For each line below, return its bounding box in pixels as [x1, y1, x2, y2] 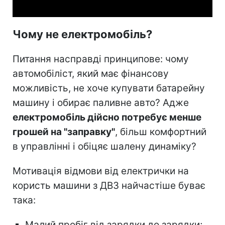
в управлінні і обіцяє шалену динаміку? [13, 141, 196, 153]
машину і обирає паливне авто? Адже [13, 97, 189, 109]
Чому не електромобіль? [13, 28, 152, 41]
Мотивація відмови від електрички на [13, 165, 189, 177]
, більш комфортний [115, 126, 206, 138]
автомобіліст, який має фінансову [13, 68, 169, 80]
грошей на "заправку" [13, 126, 115, 138]
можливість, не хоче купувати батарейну [13, 82, 205, 94]
